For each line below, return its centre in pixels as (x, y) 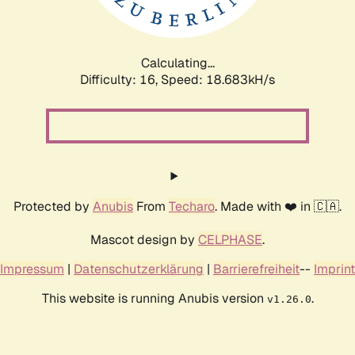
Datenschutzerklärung (139, 269)
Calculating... (177, 63)
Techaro (192, 206)
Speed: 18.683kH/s (218, 79)
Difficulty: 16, (120, 79)
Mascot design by (144, 239)
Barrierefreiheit (256, 269)
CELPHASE (230, 239)
